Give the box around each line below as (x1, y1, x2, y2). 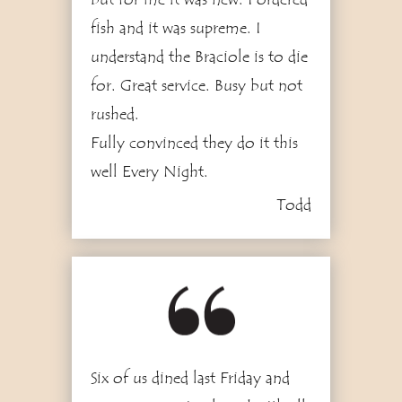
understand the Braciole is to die (90, 47, 308, 67)
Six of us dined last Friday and (90, 368, 290, 389)
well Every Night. (90, 162, 208, 182)
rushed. (90, 104, 139, 125)
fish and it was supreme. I (90, 18, 260, 39)
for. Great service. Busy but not (90, 75, 302, 96)
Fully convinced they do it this (90, 133, 298, 153)
